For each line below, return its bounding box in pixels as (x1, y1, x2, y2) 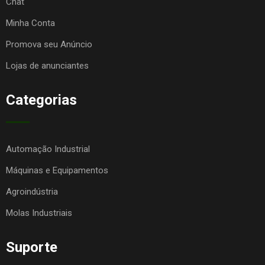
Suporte (6, 239, 57, 256)
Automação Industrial (6, 144, 90, 155)
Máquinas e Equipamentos (6, 165, 108, 176)
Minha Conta (6, 18, 55, 29)
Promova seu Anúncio (6, 39, 92, 50)
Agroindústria (6, 186, 58, 198)
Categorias (6, 92, 77, 109)
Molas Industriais (6, 208, 72, 219)
